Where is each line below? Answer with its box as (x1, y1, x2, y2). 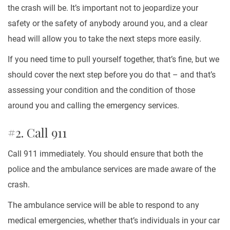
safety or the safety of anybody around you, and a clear (8, 18, 207, 28)
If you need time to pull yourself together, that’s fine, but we (8, 54, 219, 64)
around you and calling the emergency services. (8, 101, 179, 110)
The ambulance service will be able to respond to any (8, 200, 199, 210)
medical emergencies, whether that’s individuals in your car (8, 216, 220, 225)
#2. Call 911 (8, 124, 67, 141)
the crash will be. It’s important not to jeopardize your (8, 3, 198, 13)
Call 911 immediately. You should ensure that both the (8, 149, 203, 159)
